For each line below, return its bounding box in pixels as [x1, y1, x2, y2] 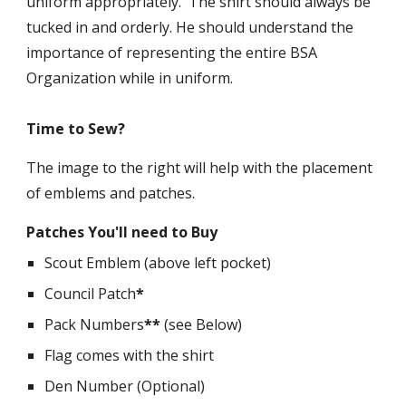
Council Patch [44, 284, 137, 304]
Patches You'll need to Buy [26, 222, 218, 242]
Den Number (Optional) [44, 376, 213, 396]
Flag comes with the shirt [44, 345, 218, 365]
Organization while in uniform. [26, 68, 241, 88]
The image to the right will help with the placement [26, 158, 373, 178]
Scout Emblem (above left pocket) [44, 253, 272, 273]
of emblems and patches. [26, 183, 196, 203]
